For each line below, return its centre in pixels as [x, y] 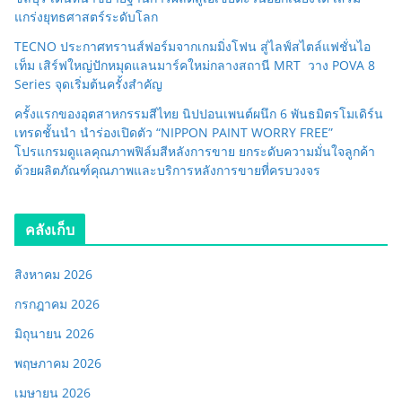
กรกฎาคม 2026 [57, 303]
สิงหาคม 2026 [53, 274]
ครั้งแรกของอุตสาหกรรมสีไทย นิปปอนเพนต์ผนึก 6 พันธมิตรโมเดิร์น [199, 113]
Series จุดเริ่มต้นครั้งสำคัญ [88, 83]
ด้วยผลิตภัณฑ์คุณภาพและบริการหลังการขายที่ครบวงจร [167, 170]
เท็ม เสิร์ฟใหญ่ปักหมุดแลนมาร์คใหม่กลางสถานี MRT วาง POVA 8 [195, 65]
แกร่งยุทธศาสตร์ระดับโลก [86, 16]
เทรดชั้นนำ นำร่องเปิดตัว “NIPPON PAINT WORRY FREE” [174, 132]
